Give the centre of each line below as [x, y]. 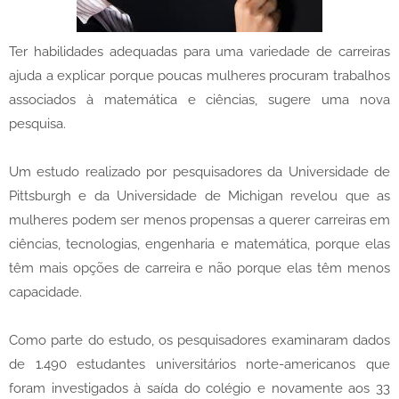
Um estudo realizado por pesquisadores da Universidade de [199, 172]
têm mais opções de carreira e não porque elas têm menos [199, 269]
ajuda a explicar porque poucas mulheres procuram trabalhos [199, 76]
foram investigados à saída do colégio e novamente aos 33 [199, 389]
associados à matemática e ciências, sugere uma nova [199, 100]
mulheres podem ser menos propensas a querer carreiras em [199, 220]
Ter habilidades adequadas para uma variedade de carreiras [199, 52]
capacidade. [45, 293]
